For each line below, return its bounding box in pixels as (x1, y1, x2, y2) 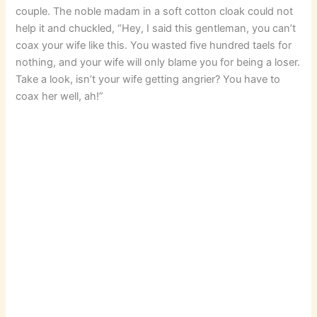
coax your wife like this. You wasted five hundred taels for (16, 38, 292, 52)
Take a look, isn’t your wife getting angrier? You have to (16, 72, 281, 86)
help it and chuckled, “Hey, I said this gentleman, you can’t (16, 21, 296, 35)
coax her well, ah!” (16, 89, 104, 103)
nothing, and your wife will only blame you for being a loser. (16, 55, 301, 69)
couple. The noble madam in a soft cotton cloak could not (16, 4, 294, 18)
